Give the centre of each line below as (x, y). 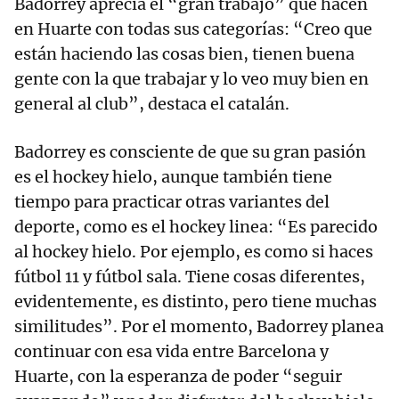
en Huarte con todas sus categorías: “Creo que (193, 29)
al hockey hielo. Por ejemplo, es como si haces (194, 252)
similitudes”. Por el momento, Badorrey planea (199, 327)
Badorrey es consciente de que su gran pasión (190, 152)
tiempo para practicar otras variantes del (172, 202)
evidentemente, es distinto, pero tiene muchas (195, 302)
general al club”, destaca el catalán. (152, 104)
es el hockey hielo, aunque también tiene (173, 177)
